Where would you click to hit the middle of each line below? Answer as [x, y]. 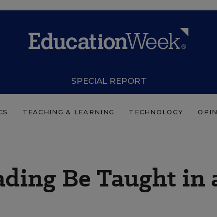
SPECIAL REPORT [108, 81]
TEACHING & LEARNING [69, 112]
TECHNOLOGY [156, 112]
